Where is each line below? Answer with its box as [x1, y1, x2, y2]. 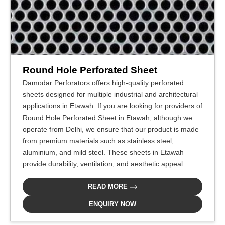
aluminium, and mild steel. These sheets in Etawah [23, 148, 184, 156]
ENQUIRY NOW [89, 200, 136, 208]
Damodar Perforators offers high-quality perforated [23, 79, 184, 87]
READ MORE [87, 183, 130, 190]
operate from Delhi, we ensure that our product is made [23, 125, 199, 133]
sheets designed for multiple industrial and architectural [23, 90, 198, 98]
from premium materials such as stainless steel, [23, 137, 174, 145]
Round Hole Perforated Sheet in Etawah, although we [23, 114, 192, 122]
